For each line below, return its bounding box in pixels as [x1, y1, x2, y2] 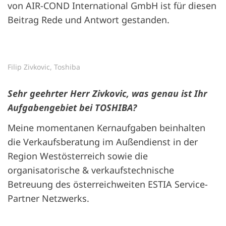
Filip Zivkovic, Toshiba [8, 62, 80, 72]
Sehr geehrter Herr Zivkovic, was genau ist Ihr [8, 87, 207, 100]
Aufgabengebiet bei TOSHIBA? [8, 101, 137, 114]
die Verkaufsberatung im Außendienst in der [8, 136, 198, 148]
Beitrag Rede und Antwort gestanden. [8, 14, 169, 26]
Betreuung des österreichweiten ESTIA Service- [8, 178, 208, 191]
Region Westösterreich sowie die [8, 150, 148, 162]
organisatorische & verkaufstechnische [8, 164, 174, 177]
